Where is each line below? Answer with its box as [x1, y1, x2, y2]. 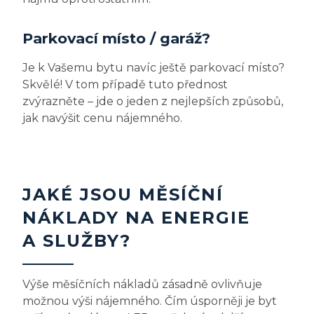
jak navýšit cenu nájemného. [22, 111, 185, 125]
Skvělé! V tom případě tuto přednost [22, 78, 228, 92]
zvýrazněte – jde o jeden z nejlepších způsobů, [22, 95, 283, 109]
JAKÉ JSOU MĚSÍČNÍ [22, 184, 224, 205]
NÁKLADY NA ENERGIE [22, 207, 250, 228]
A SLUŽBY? [22, 231, 131, 252]
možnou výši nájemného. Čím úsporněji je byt [22, 294, 277, 308]
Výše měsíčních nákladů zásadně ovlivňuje [22, 278, 262, 292]
